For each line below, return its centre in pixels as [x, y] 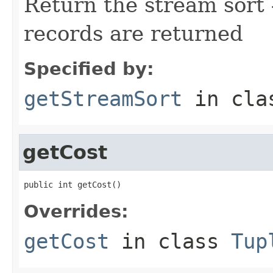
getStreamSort [103, 98]
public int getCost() [73, 184]
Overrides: [76, 211]
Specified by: [89, 69]
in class [170, 241]
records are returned [133, 33]
